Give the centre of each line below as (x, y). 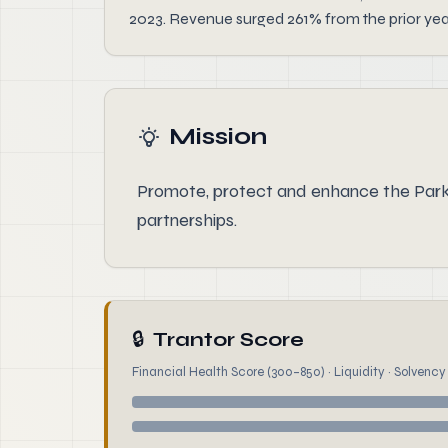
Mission (218, 136)
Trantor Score (228, 339)
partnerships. (187, 220)
